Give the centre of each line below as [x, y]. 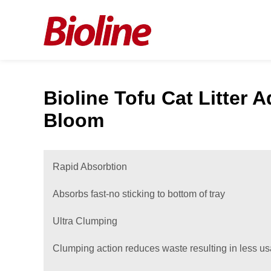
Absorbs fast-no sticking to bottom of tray [139, 194]
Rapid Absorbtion [90, 167]
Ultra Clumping [85, 221]
